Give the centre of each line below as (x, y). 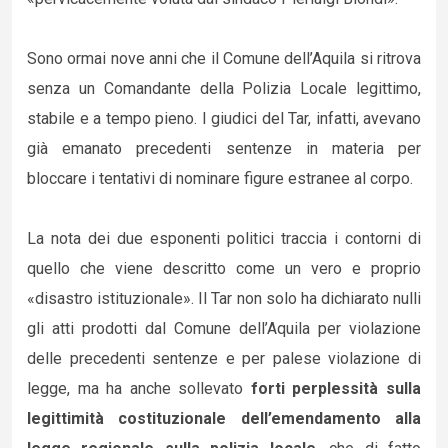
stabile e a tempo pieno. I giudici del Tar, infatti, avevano (224, 118)
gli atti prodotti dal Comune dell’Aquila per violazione (224, 328)
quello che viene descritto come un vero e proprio (224, 268)
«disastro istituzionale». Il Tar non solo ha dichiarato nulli (224, 298)
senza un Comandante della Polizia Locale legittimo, (224, 88)
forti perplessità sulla (332, 388)
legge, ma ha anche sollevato (135, 388)
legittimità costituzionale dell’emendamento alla (224, 418)
